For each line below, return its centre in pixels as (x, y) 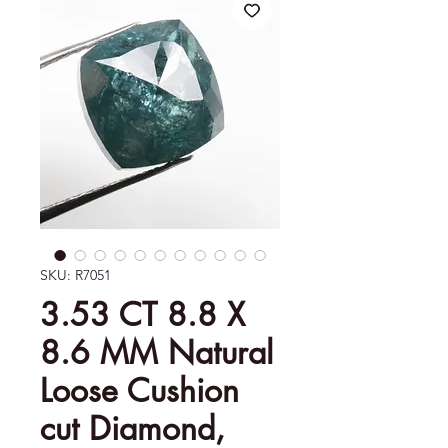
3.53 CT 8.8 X (142, 315)
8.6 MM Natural (156, 353)
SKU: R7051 (75, 275)
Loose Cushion (139, 391)
